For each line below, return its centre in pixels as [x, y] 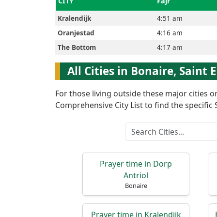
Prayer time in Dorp [136, 164]
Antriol [136, 175]
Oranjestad [76, 33]
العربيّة [43, 31]
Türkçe [46, 83]
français [51, 57]
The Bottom [77, 47]
